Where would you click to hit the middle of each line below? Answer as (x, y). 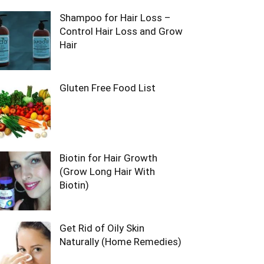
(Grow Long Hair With (107, 171)
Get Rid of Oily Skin (102, 228)
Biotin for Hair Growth (108, 158)
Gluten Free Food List (108, 88)
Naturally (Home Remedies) (121, 242)
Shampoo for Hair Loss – (115, 18)
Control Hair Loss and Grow (121, 31)
